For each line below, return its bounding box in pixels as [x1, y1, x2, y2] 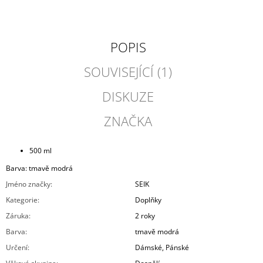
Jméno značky [6, 179, 50, 190]
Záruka [6, 211, 29, 221]
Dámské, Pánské [135, 242, 189, 253]
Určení [6, 242, 28, 253]
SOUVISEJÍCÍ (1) [84, 63, 173, 81]
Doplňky [135, 195, 161, 205]
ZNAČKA [104, 112, 153, 130]
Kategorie [6, 195, 38, 205]
